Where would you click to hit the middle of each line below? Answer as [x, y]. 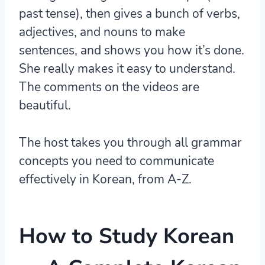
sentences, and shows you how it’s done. [132, 51]
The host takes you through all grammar [130, 143]
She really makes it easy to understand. [127, 69]
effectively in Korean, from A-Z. [105, 180]
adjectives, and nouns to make [102, 32]
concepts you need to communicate [117, 161]
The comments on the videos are [109, 87]
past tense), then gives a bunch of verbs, [130, 14]
